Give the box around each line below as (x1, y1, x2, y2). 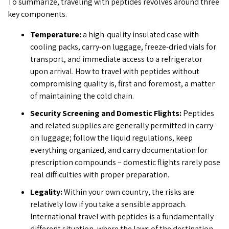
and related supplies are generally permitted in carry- (30, 120, 216, 131)
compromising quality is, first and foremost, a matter (30, 78, 215, 89)
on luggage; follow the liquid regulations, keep (30, 132, 193, 144)
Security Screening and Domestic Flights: (30, 108, 183, 119)
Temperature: (30, 29, 83, 40)
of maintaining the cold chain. (30, 90, 134, 102)
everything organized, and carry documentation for (30, 145, 208, 156)
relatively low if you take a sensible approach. (30, 199, 187, 210)
